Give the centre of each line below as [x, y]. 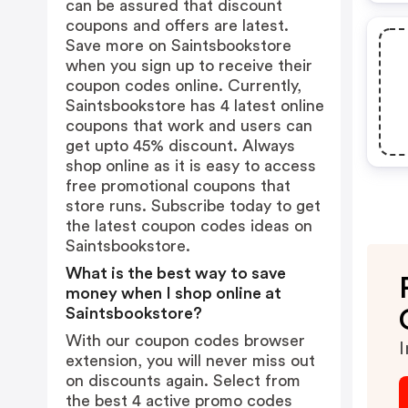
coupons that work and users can [189, 126]
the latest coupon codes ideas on [189, 226]
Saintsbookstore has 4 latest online [195, 106]
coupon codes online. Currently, [184, 86]
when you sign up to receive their [189, 66]
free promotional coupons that [178, 186]
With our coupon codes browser [185, 341]
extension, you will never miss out [190, 361]
